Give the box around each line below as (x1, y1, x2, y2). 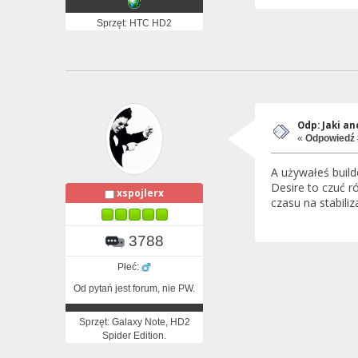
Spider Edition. (102, 329, 166, 341)
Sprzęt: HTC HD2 (97, 18, 172, 30)
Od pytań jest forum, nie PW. (74, 282, 195, 294)
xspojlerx (117, 186, 164, 201)
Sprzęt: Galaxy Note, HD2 (78, 316, 190, 328)
